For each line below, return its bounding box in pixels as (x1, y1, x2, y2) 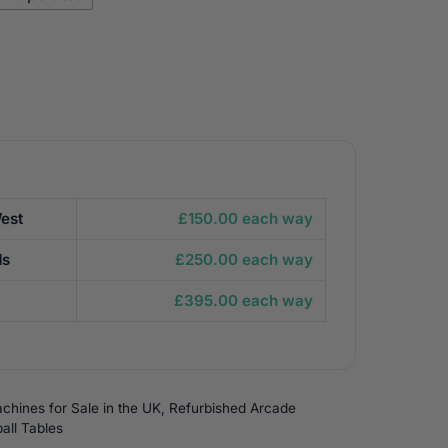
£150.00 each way (178, 209, 314, 228)
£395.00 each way (174, 291, 314, 310)
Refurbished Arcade (169, 399, 297, 416)
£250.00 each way (175, 250, 314, 269)
